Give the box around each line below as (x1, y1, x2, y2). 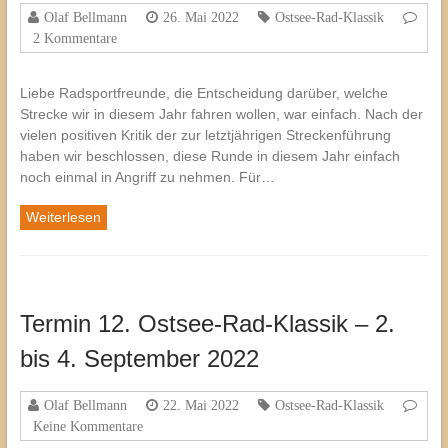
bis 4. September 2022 (19, 345, 259, 373)
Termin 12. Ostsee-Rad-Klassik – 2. (19, 310, 395, 338)
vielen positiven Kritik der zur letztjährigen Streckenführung (19, 127, 391, 144)
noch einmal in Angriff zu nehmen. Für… (19, 169, 275, 186)
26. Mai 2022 (162, 10, 239, 25)
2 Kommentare (32, 31, 117, 46)
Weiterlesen (25, 209, 101, 226)
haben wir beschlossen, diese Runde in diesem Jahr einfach (19, 148, 400, 165)
